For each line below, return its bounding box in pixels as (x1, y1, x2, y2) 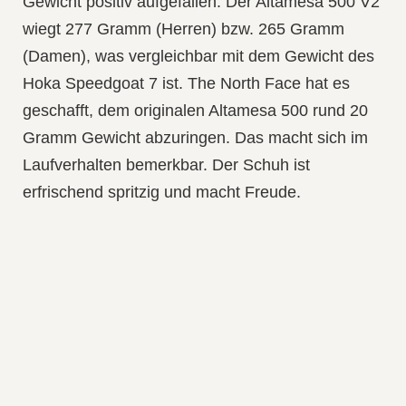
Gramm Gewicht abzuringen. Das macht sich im (23, 128, 368, 147)
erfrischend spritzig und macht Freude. (23, 182, 301, 201)
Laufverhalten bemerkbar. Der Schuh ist (23, 155, 310, 174)
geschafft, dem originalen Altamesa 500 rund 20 (23, 101, 368, 120)
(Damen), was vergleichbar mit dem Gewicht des (23, 46, 374, 65)
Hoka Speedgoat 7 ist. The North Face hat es (23, 73, 350, 92)
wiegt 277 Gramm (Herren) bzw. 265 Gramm (23, 19, 344, 38)
